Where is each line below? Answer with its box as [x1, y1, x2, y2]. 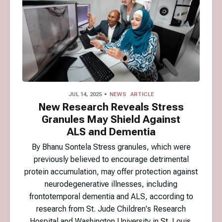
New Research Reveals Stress [38, 101, 184, 113]
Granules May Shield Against [42, 113, 180, 125]
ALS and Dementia [66, 125, 156, 138]
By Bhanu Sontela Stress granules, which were [31, 142, 191, 152]
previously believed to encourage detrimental [33, 154, 189, 164]
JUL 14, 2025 [68, 91, 102, 98]
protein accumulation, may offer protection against [24, 166, 198, 176]
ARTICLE [130, 91, 154, 98]
